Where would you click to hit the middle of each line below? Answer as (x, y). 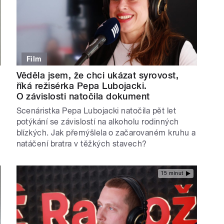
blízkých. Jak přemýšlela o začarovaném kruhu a (106, 132)
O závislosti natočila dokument (83, 96)
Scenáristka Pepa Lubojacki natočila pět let (96, 110)
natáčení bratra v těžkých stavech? (81, 143)
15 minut (172, 173)
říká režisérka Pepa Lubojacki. (81, 85)
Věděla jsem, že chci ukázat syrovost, (97, 75)
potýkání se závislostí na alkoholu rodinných (97, 121)
